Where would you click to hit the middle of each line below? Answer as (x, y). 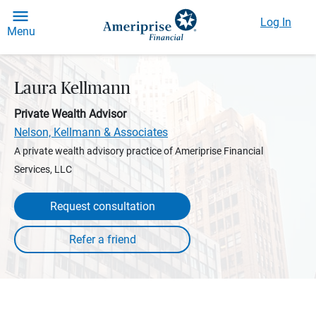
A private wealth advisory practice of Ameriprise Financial (139, 151)
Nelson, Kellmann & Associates (91, 132)
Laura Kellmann (72, 89)
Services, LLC (43, 169)
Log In (276, 22)
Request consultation (102, 206)
